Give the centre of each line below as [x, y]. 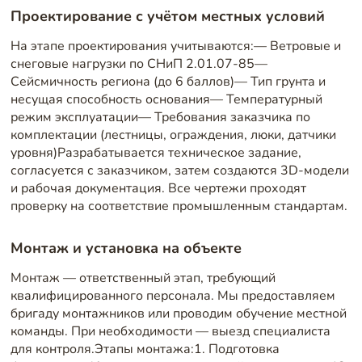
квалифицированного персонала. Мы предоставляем [173, 295]
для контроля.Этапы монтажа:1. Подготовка [145, 349]
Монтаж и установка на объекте [126, 248]
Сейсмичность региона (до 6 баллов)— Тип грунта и [168, 81]
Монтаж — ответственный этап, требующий [143, 278]
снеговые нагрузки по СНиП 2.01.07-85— [139, 63]
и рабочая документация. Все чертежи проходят [158, 188]
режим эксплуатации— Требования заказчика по [160, 117]
